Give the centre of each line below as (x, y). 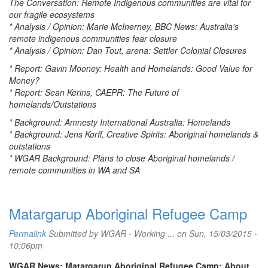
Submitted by (73, 233)
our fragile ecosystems (52, 14)
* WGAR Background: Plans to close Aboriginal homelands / (122, 158)
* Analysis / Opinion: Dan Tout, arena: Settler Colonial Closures (128, 50)
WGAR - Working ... (138, 233)
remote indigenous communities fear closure (93, 38)
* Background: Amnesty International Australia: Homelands (120, 122)
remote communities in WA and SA (74, 170)
